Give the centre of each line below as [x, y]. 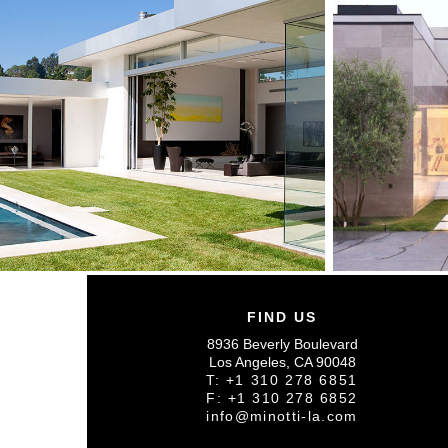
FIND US [282, 317]
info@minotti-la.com [282, 415]
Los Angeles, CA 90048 [282, 361]
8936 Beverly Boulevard [282, 343]
